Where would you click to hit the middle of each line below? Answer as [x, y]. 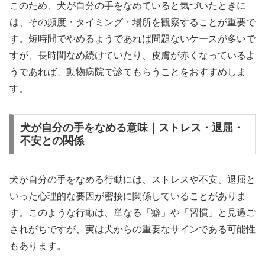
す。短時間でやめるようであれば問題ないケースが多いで [132, 39]
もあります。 [38, 245]
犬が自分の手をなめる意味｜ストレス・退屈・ [132, 127]
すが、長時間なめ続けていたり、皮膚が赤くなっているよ [132, 56]
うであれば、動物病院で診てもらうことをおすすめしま [128, 72]
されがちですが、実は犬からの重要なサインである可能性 [132, 229]
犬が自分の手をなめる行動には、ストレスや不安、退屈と [132, 179]
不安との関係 [52, 140]
